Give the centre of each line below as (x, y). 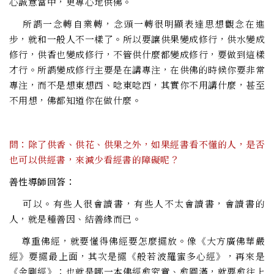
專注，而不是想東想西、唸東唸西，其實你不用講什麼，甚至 (137, 84)
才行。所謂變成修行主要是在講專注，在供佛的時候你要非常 (137, 69)
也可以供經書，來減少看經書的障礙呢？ (94, 160)
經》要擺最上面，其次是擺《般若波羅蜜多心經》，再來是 (137, 256)
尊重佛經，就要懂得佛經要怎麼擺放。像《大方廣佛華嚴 (137, 241)
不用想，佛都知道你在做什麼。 (76, 100)
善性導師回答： (43, 182)
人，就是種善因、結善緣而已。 (76, 219)
